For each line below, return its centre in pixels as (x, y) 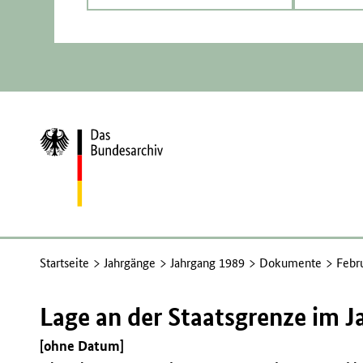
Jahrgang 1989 (208, 263)
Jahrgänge (130, 263)
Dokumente (291, 263)
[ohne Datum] (82, 346)
